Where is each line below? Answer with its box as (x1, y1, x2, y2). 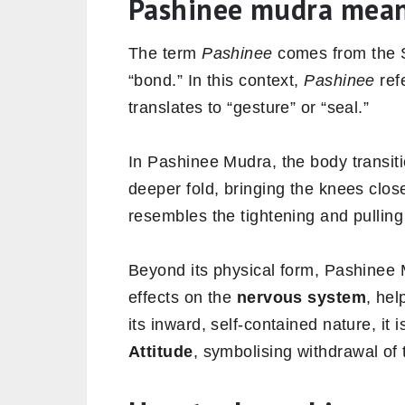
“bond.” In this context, (128, 71, 305, 89)
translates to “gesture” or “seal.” (128, 98, 370, 117)
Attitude (128, 342, 193, 361)
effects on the (128, 287, 237, 306)
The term (128, 43, 202, 62)
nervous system (236, 287, 367, 306)
